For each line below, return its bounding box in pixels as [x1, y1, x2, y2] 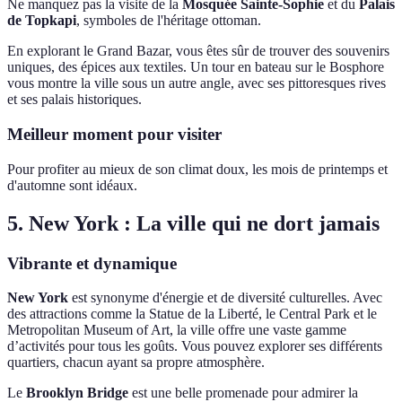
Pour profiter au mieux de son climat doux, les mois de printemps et [7, 161, 388, 177]
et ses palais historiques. [7, 92, 142, 108]
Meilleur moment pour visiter [7, 125, 222, 144]
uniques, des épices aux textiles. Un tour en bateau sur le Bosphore [7, 59, 384, 75]
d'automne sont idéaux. [7, 177, 137, 193]
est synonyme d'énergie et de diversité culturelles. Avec [68, 290, 382, 306]
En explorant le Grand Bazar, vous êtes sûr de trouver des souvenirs [7, 43, 389, 59]
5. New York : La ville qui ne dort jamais [7, 211, 380, 235]
